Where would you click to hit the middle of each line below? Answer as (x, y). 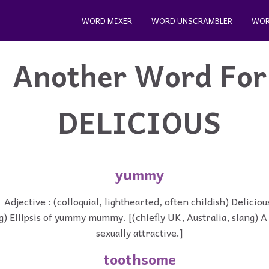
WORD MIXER (107, 21)
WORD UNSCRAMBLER (192, 21)
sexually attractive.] (139, 232)
